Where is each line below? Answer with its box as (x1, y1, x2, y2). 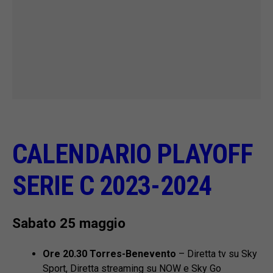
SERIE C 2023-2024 (12, 170, 218, 202)
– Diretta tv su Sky (176, 248, 257, 260)
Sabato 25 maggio (12, 215, 126, 232)
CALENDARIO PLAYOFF (12, 138, 253, 171)
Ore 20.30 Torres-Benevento (43, 248, 176, 260)
